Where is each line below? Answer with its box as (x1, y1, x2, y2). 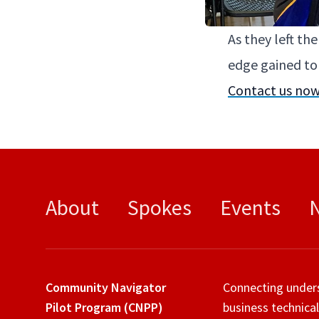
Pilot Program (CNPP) (46, 299, 163, 316)
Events (220, 194, 281, 221)
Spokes (127, 194, 192, 221)
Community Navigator (46, 279, 166, 296)
